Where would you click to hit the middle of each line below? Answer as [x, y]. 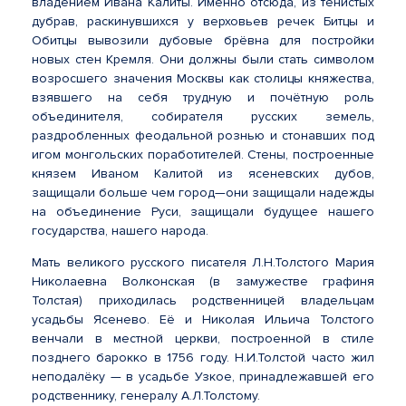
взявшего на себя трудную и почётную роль [203, 97]
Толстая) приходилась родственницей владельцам [203, 300]
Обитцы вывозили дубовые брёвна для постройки [203, 40]
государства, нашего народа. [120, 231]
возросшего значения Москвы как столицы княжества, [203, 78]
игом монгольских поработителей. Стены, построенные [203, 155]
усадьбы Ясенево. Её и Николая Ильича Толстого [203, 319]
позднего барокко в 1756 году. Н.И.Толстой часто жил [203, 358]
